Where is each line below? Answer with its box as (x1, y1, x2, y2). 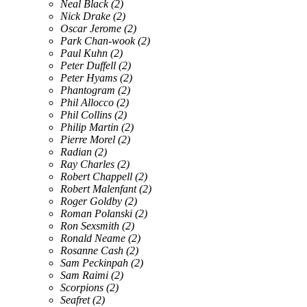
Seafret (60, 293, 90, 306)
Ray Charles (60, 158, 114, 170)
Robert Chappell (60, 170, 132, 182)
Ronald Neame (60, 232, 125, 244)
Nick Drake (60, 10, 110, 22)
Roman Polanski (60, 207, 132, 219)
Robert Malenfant (60, 182, 136, 195)
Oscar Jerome (60, 22, 121, 34)
